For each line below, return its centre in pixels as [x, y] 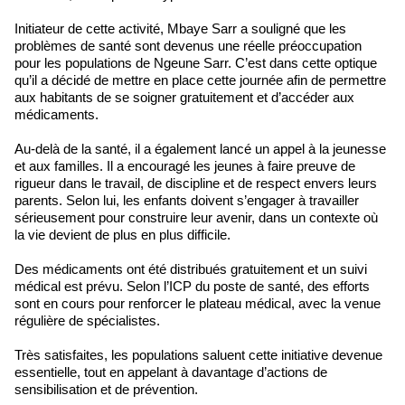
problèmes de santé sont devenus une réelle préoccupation [188, 46]
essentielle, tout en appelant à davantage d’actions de [171, 372]
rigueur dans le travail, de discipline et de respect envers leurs [196, 183]
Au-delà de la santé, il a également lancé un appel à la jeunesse [200, 149]
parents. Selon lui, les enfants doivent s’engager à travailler [187, 200]
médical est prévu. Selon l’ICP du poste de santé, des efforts [192, 286]
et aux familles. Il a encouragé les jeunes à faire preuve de [185, 166]
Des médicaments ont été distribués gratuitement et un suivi [191, 269]
